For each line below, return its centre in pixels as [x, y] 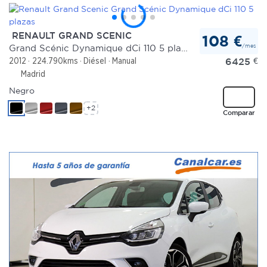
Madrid [32, 74]
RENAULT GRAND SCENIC [70, 35]
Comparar [239, 112]
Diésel [95, 61]
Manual [124, 61]
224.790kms [55, 61]
